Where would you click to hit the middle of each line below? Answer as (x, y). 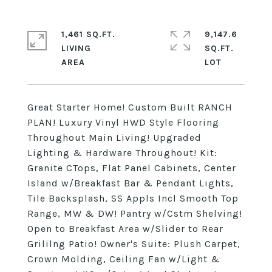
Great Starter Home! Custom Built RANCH (130, 107)
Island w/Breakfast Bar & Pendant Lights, (131, 183)
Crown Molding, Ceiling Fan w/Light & (124, 259)
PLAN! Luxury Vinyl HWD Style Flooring (123, 122)
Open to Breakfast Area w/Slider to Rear (125, 229)
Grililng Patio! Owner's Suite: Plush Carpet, (134, 244)
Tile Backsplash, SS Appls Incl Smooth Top (133, 198)
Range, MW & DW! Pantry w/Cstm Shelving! (135, 213)
